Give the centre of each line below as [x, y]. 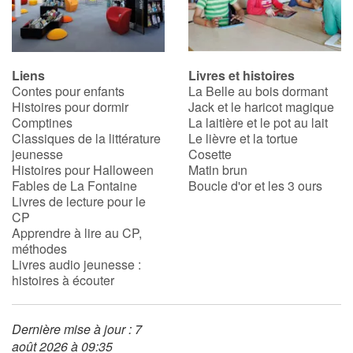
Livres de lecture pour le [79, 202]
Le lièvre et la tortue [243, 139]
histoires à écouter [63, 281]
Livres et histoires [242, 76]
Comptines [42, 123]
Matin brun [218, 170]
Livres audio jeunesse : [76, 265]
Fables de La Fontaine [74, 186]
